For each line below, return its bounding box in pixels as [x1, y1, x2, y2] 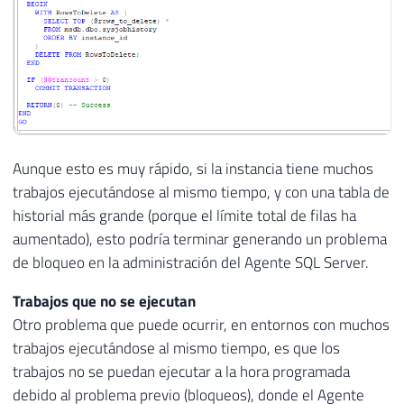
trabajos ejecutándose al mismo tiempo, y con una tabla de [13, 179, 390, 204]
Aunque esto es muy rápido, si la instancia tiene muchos [13, 156, 373, 180]
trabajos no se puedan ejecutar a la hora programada [13, 359, 350, 383]
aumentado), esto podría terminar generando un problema [13, 226, 387, 251]
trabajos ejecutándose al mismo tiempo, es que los [13, 335, 340, 360]
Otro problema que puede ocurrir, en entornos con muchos [13, 312, 390, 336]
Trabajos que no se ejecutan [13, 289, 196, 313]
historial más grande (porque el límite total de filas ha [13, 203, 356, 227]
